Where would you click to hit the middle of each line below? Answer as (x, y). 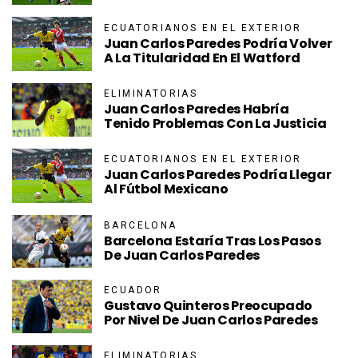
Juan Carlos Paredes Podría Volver (218, 43)
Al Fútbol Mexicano (166, 189)
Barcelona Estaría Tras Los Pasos (213, 241)
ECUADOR (133, 290)
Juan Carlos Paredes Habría (197, 109)
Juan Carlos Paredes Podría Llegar (218, 175)
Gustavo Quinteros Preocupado (209, 306)
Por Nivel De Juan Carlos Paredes (211, 320)
